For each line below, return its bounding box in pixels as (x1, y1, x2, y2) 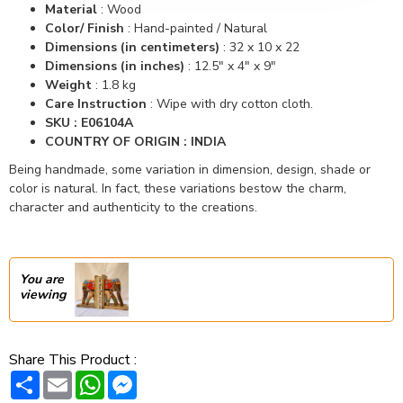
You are (20, 271, 64, 288)
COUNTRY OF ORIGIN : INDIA (45, 133, 226, 150)
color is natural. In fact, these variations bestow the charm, (9, 180, 346, 197)
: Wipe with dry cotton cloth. (147, 95, 313, 112)
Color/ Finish (45, 20, 124, 37)
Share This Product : (9, 350, 137, 370)
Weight (45, 76, 95, 94)
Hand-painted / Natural (130, 20, 267, 37)
